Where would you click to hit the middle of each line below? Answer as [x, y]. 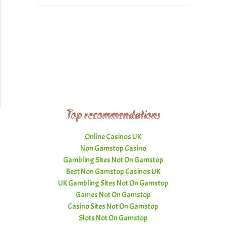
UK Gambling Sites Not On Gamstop [113, 183]
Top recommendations [113, 116]
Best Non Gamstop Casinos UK [113, 172]
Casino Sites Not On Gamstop [113, 206]
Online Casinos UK [113, 137]
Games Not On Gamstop [113, 195]
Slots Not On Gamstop [113, 218]
